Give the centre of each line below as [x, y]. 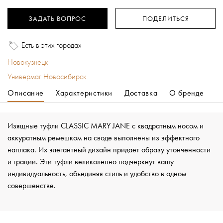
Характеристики [84, 93]
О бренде [187, 93]
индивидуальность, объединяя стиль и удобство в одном [97, 173]
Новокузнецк [28, 62]
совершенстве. [32, 185]
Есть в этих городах [51, 45]
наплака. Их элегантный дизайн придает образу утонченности [109, 150]
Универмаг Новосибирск [47, 76]
